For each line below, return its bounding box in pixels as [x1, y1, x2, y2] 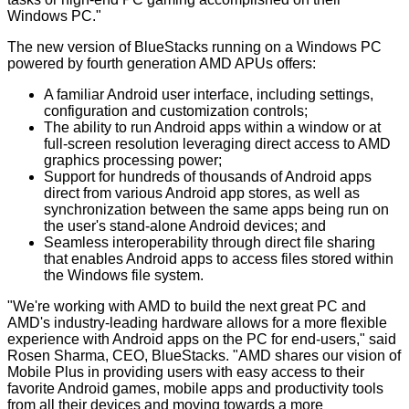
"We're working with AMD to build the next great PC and [7, 299, 366, 315]
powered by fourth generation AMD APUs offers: [7, 56, 316, 72]
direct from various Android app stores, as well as [44, 185, 360, 202]
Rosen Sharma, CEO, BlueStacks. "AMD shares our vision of [7, 348, 401, 364]
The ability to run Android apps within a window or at [44, 120, 381, 136]
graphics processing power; [44, 152, 222, 169]
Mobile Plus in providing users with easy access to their [7, 364, 364, 381]
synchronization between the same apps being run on [44, 202, 389, 218]
